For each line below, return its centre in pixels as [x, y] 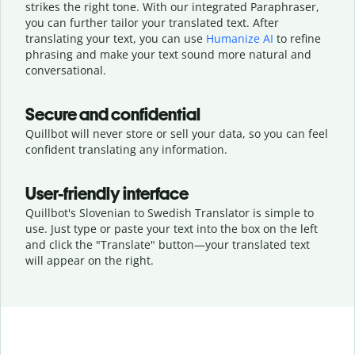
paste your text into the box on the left [216, 228]
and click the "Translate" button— [115, 244]
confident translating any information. [126, 149]
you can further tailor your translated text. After [152, 22]
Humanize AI [240, 38]
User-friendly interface [107, 193]
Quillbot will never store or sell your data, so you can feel [177, 133]
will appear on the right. [90, 260]
